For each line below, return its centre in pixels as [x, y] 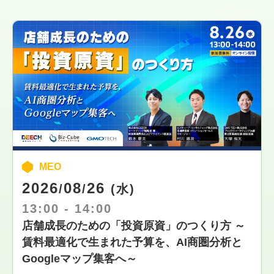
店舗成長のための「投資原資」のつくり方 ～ [134, 226]
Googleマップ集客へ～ [80, 259]
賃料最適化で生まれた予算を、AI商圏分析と [132, 243]
